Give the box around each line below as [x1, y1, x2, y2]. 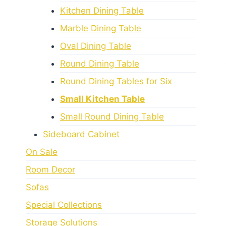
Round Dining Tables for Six [60, 76, 172, 86]
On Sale [26, 146, 58, 157]
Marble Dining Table [60, 23, 141, 33]
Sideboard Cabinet [43, 129, 120, 139]
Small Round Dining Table [60, 111, 164, 122]
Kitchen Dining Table [60, 5, 144, 16]
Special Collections [26, 199, 102, 210]
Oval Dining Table [60, 40, 131, 51]
